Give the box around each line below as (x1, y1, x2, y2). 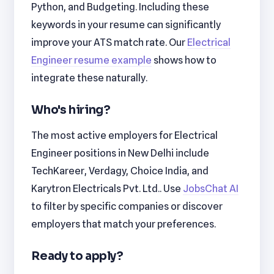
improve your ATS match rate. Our (31, 36, 188, 49)
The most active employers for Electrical (31, 129, 218, 142)
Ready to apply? (31, 248, 124, 263)
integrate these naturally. (31, 72, 148, 84)
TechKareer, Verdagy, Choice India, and (31, 165, 209, 177)
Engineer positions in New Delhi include (31, 147, 210, 160)
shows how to (152, 54, 217, 67)
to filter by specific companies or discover (31, 200, 223, 213)
